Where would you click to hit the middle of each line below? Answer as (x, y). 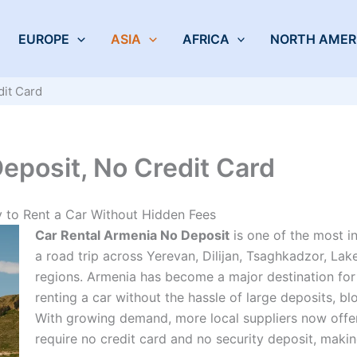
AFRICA (206, 39)
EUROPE (44, 39)
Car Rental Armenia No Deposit (132, 235)
